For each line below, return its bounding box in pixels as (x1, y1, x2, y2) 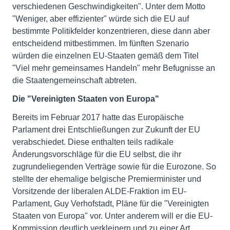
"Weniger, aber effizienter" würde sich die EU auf (12, 14, 189, 24)
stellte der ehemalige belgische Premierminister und (12, 175, 201, 184)
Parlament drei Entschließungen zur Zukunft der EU (12, 125, 200, 135)
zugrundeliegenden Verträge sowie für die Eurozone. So (12, 162, 216, 171)
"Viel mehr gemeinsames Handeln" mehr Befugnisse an (12, 64, 215, 73)
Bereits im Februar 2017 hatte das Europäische (12, 113, 184, 122)
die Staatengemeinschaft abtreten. (12, 76, 137, 85)
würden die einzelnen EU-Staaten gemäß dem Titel (12, 51, 199, 61)
